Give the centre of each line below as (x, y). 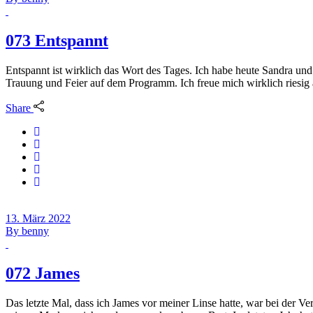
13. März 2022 (38, 219)
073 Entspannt (57, 41)
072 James (43, 274)
